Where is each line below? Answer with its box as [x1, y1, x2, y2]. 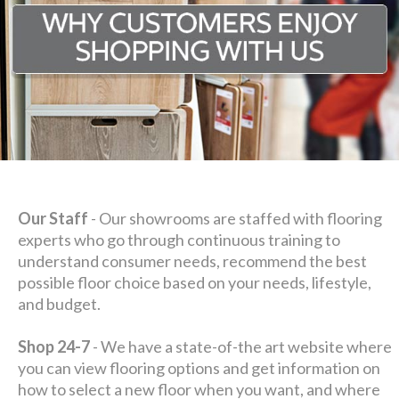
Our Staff [18, 208, 89, 228]
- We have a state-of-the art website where [90, 336, 393, 356]
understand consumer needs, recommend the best [18, 250, 368, 271]
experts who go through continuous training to [18, 229, 341, 249]
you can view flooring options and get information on [18, 357, 381, 378]
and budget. [18, 293, 102, 313]
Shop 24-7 [18, 336, 91, 356]
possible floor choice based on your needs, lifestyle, [18, 272, 372, 292]
